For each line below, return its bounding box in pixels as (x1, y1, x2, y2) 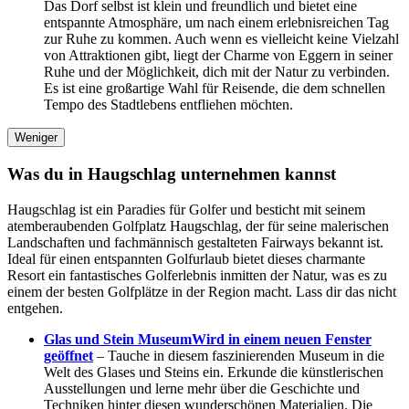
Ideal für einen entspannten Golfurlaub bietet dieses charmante (7, 250, 365, 267)
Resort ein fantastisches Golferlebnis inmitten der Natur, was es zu (7, 267, 387, 283)
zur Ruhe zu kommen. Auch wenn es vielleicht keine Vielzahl (44, 31, 399, 47)
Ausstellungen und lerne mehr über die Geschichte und (44, 380, 360, 396)
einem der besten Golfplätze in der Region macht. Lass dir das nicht (7, 283, 396, 299)
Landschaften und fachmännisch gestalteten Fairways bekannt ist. (7, 234, 383, 250)
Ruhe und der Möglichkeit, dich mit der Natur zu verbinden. (44, 64, 390, 80)
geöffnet (44, 347, 93, 363)
